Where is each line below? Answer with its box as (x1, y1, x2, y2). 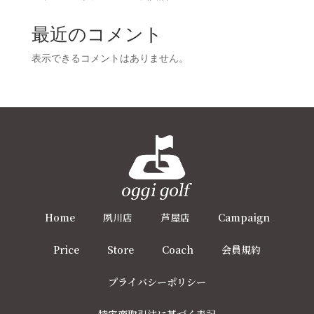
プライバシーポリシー (108, 275, 206, 289)
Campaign (217, 210, 270, 225)
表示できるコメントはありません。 (31, 53, 189, 64)
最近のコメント (31, 24, 163, 45)
